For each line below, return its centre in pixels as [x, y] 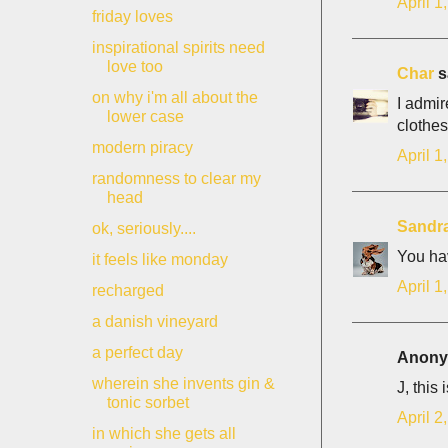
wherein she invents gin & [183, 383]
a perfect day [137, 352]
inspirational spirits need [178, 47]
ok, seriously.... [143, 228]
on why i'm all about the [174, 97]
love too [134, 66]
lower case [145, 116]
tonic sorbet [147, 402]
